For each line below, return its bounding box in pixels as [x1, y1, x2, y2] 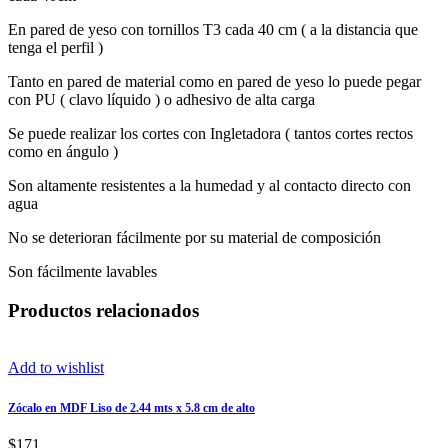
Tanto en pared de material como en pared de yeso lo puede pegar [8, 73, 421, 91]
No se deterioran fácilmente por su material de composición [8, 229, 381, 247]
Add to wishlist [8, 358, 104, 376]
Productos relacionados [8, 299, 199, 321]
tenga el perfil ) [8, 39, 103, 57]
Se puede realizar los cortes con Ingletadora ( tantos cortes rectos [8, 125, 413, 143]
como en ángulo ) [8, 143, 118, 161]
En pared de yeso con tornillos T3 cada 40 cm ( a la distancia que [8, 21, 418, 39]
